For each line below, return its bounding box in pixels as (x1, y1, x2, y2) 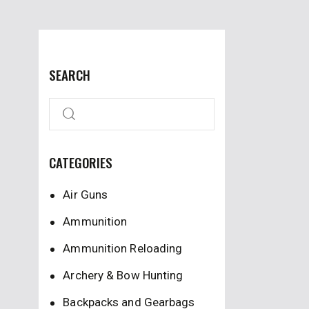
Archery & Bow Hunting (63, 268, 183, 282)
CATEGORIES (49, 152, 112, 172)
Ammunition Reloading (63, 241, 183, 255)
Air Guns (63, 187, 108, 201)
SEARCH (49, 65, 90, 85)
